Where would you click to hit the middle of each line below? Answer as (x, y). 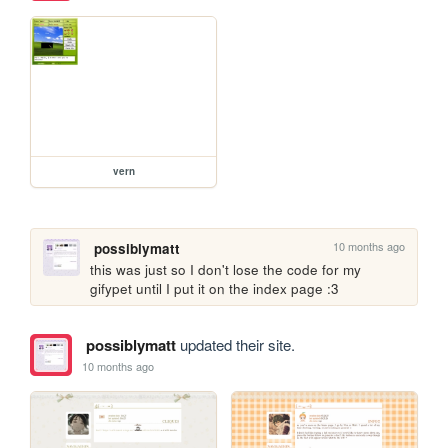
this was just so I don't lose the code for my (226, 269)
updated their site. (235, 345)
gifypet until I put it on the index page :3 (215, 288)
